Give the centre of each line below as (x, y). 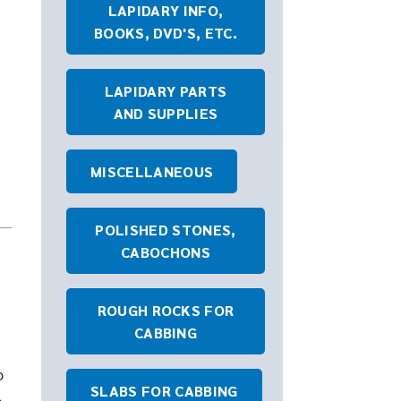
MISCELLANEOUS (152, 171)
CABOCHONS (166, 252)
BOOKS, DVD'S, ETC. (166, 33)
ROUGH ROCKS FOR (166, 310)
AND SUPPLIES (166, 113)
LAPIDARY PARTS (166, 91)
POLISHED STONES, (166, 230)
